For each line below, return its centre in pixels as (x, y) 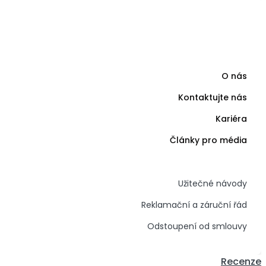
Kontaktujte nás (213, 97)
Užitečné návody (213, 183)
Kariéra (231, 119)
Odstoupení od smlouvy (197, 226)
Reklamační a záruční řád (194, 205)
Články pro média (208, 140)
